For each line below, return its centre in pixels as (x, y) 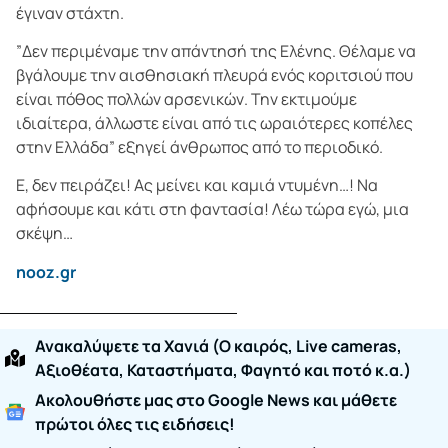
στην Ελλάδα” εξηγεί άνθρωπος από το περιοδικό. (199, 146)
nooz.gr (46, 271)
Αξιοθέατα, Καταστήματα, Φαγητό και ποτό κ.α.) (223, 370)
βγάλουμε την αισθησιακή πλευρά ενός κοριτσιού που (214, 74)
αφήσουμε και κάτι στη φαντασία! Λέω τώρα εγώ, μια (212, 209)
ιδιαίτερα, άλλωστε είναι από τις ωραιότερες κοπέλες (214, 122)
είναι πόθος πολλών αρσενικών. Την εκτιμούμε (186, 98)
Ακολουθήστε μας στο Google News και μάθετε (216, 400)
